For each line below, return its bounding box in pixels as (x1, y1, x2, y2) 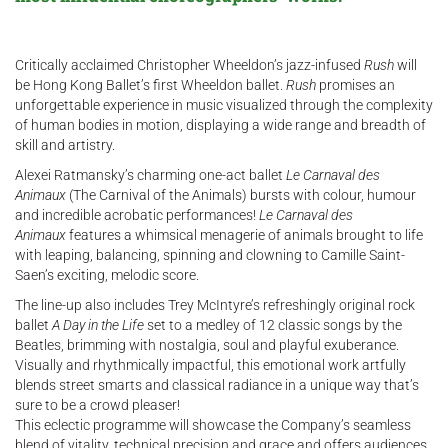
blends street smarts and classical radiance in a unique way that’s (15, 377, 419, 394)
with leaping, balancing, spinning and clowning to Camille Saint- (15, 247, 405, 264)
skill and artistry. (15, 137, 115, 154)
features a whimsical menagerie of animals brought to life (66, 227, 423, 244)
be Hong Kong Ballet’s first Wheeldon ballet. (15, 77, 286, 94)
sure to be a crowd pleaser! (15, 397, 180, 414)
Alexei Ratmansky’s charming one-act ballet (15, 167, 286, 184)
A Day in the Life (52, 317, 144, 334)
